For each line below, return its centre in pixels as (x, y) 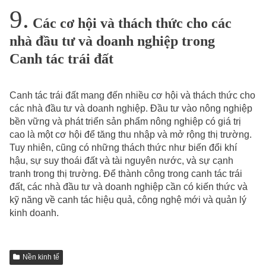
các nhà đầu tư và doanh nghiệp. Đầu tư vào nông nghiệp (131, 109)
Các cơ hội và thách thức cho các (130, 23)
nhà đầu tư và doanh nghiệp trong (112, 41)
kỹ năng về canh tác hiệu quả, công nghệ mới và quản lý (128, 200)
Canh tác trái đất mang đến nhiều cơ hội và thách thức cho (132, 96)
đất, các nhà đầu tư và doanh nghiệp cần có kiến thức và (129, 187)
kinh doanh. (34, 213)
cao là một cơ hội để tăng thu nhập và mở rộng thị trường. (131, 135)
